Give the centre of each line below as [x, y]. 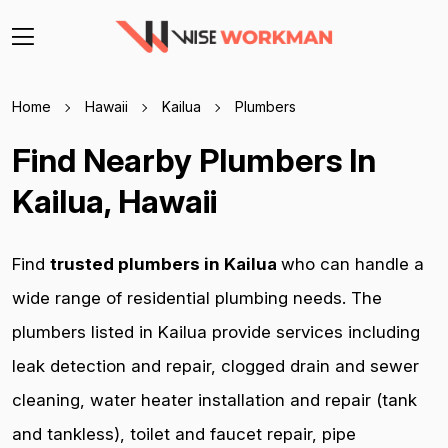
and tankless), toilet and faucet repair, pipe [184, 434]
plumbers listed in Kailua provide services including [216, 332]
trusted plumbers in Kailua [165, 264]
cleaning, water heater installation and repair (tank [214, 400]
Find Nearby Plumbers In [194, 160]
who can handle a [352, 264]
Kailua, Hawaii [114, 201]
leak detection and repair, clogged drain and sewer [215, 366]
